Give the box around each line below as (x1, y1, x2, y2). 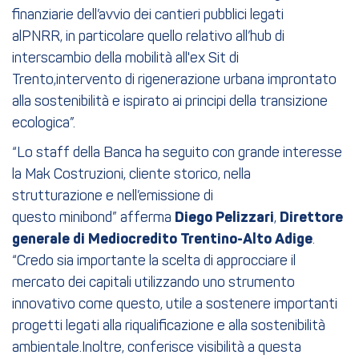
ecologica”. (12, 115, 75, 131)
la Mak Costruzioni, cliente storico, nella (12, 167, 251, 183)
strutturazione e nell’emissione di (12, 188, 213, 204)
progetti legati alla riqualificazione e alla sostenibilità (12, 318, 325, 334)
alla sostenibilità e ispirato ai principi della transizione (12, 94, 328, 110)
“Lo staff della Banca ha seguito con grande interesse (12, 145, 342, 161)
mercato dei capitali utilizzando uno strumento (12, 275, 295, 291)
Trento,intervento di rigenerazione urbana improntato (12, 72, 337, 88)
